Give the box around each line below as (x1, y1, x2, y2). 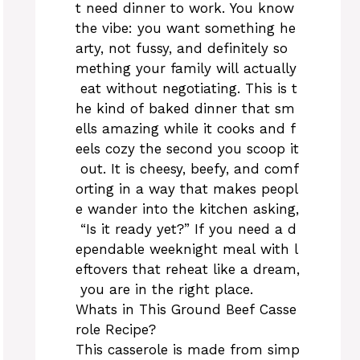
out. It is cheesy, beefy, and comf (76, 160, 299, 177)
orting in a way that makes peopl (76, 180, 298, 197)
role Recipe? (76, 321, 156, 337)
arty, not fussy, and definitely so (76, 39, 288, 56)
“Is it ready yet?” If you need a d (76, 220, 297, 237)
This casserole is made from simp (76, 341, 300, 358)
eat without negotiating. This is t (76, 80, 297, 96)
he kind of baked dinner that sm (76, 100, 295, 117)
